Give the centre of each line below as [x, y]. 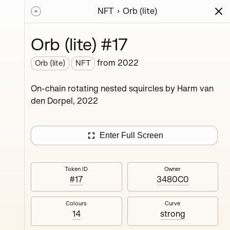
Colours [76, 204]
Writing [88, 22]
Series [43, 22]
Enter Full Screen [131, 135]
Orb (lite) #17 [80, 45]
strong [172, 214]
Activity [135, 22]
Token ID [76, 169]
